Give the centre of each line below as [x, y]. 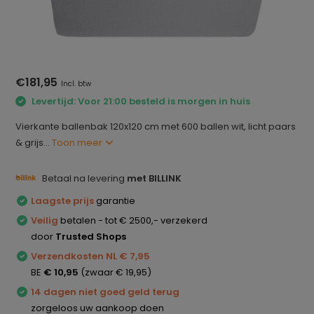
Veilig [45, 220]
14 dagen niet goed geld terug [107, 292]
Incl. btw [76, 84]
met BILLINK [155, 178]
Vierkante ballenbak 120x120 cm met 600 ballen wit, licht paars [156, 126]
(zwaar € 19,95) [115, 272]
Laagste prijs [63, 200]
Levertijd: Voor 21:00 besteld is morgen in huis [140, 101]
